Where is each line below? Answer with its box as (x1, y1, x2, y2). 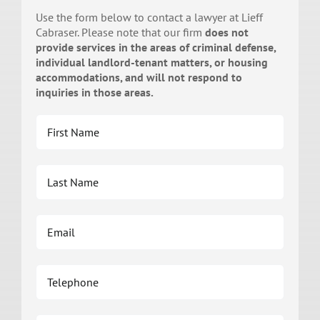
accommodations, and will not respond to (35, 70, 242, 85)
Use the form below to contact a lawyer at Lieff (35, 10, 263, 25)
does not (204, 25, 249, 40)
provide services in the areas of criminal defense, (35, 40, 276, 55)
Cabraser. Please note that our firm (35, 25, 205, 40)
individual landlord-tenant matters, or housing (35, 55, 268, 70)
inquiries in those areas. (35, 85, 154, 100)
